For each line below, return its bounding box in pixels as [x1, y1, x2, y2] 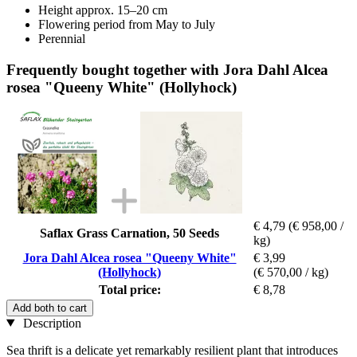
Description [19, 316, 81, 330]
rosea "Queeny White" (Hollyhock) [6, 78, 237, 96]
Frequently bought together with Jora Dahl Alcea [6, 61, 328, 78]
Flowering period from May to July [38, 18, 215, 32]
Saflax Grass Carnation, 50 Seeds [40, 226, 219, 240]
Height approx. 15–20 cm [38, 3, 167, 18]
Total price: [98, 282, 161, 296]
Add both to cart [13, 301, 87, 314]
